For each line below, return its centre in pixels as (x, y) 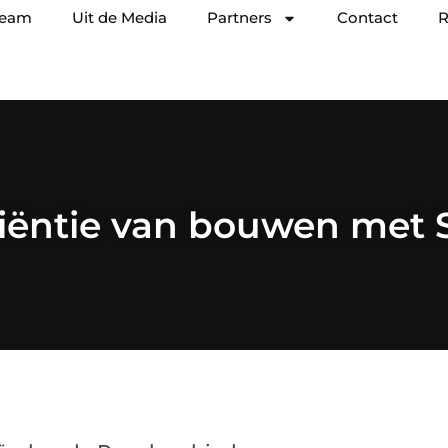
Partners (239, 17)
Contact (367, 17)
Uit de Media (119, 17)
